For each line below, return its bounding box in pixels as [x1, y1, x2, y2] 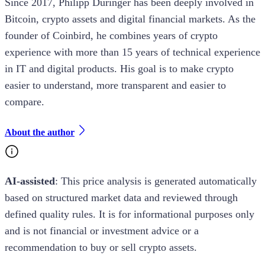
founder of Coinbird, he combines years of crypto [5, 29, 218, 41]
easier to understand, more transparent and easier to [5, 79, 226, 91]
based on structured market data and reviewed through [5, 191, 238, 203]
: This [55, 174, 83, 187]
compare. [5, 95, 44, 108]
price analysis [83, 174, 141, 187]
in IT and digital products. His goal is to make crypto [5, 62, 234, 75]
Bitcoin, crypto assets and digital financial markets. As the [5, 12, 256, 25]
